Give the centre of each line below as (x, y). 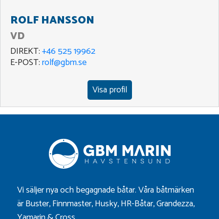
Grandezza (175, 204)
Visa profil (109, 90)
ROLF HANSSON (52, 21)
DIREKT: (26, 52)
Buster (37, 204)
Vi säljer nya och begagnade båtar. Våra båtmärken (106, 190)
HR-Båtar (137, 204)
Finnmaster (72, 204)
